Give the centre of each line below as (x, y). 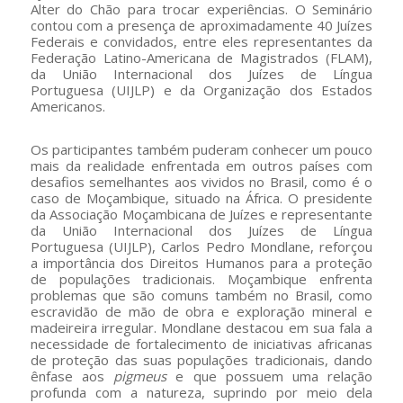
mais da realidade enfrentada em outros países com (201, 165)
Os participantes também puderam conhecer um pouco (201, 149)
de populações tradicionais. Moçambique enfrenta (201, 278)
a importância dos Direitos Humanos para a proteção (201, 262)
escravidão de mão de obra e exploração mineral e (201, 311)
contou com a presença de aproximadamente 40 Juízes (201, 25)
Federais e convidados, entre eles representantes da (201, 41)
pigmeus (140, 376)
